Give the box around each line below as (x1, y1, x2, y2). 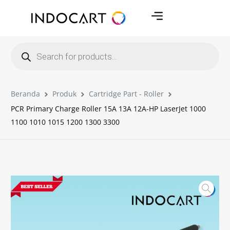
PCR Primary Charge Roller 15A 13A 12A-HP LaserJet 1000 (11, 104, 206, 113)
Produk (52, 89, 77, 99)
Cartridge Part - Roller (89, 89, 164, 99)
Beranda (11, 89, 41, 99)
